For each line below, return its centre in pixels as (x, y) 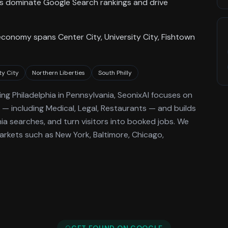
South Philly (115, 73)
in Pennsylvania (85, 95)
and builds (176, 108)
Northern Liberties (59, 73)
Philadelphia (34, 95)
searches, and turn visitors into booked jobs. (91, 121)
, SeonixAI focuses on (153, 95)
